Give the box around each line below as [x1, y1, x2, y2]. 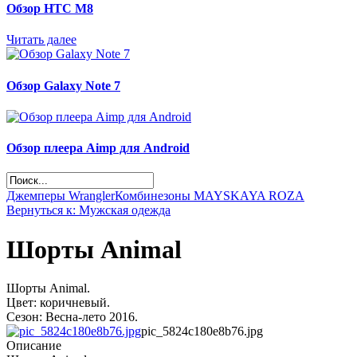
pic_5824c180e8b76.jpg [141, 324, 263, 339]
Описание [6, 339, 61, 353]
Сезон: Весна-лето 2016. [6, 310, 138, 324]
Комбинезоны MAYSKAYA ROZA [115, 189, 304, 203]
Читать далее [6, 33, 76, 47]
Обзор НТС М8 [6, 2, 93, 16]
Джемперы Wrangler [6, 189, 115, 203]
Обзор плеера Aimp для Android [6, 141, 190, 155]
